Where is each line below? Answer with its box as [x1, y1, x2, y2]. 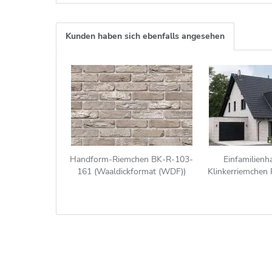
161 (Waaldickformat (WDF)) [77, 166, 186, 177]
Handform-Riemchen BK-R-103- [70, 154, 194, 165]
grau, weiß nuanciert [93, 178, 171, 189]
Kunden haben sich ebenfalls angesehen [66, 30, 225, 42]
